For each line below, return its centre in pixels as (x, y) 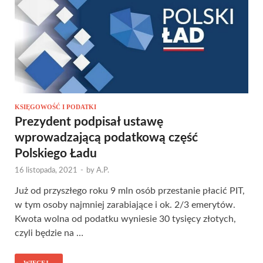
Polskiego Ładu (56, 154)
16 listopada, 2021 (46, 171)
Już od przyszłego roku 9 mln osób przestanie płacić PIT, (130, 191)
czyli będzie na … (49, 233)
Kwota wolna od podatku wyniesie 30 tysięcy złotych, (125, 219)
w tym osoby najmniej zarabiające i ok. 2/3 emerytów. (125, 205)
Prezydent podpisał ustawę (89, 122)
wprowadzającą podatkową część (106, 138)
